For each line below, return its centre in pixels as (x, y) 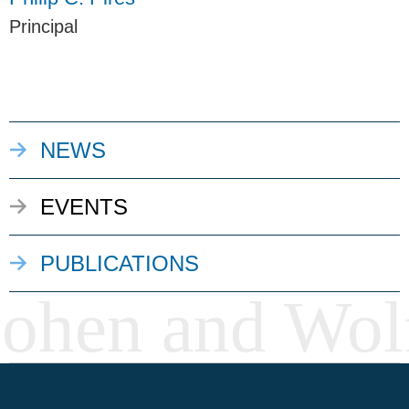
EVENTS (84, 207)
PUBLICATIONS (120, 264)
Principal (43, 27)
